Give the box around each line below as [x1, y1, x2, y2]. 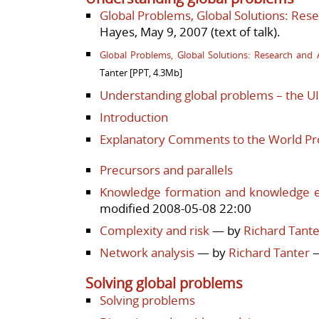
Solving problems [100, 291, 195, 308]
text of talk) [214, 23, 277, 40]
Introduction [100, 108, 168, 125]
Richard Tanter [229, 244, 310, 261]
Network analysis [100, 244, 194, 261]
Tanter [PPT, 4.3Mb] [100, 66, 182, 79]
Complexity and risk [100, 221, 209, 239]
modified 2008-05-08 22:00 [100, 199, 251, 216]
